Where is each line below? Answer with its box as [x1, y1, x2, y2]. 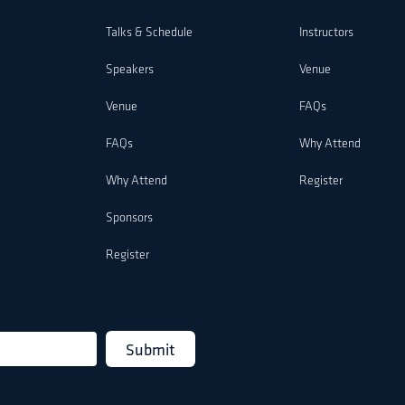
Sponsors [105, 212, 153, 225]
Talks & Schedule [105, 26, 193, 40]
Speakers [105, 63, 154, 77]
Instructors [299, 26, 354, 40]
